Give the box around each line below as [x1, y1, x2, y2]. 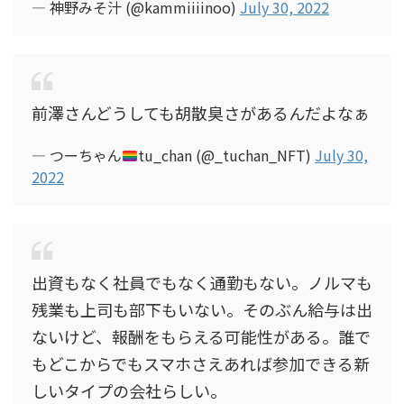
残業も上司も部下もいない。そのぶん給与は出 [32, 298, 372, 321]
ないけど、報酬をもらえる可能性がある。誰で [32, 325, 371, 348]
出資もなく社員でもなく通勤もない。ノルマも [32, 271, 372, 294]
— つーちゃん [32, 144, 122, 166]
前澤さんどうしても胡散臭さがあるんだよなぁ [32, 101, 370, 124]
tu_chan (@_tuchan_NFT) [138, 144, 316, 166]
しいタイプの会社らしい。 [32, 379, 226, 402]
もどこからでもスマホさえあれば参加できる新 [32, 352, 370, 375]
